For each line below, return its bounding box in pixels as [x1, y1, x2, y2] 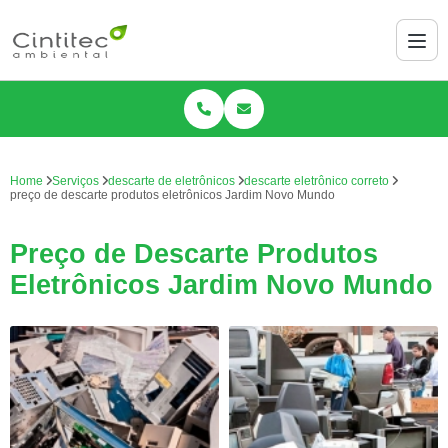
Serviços [52, 174, 99, 188]
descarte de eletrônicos [108, 174, 235, 188]
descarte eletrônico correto [244, 174, 389, 188]
